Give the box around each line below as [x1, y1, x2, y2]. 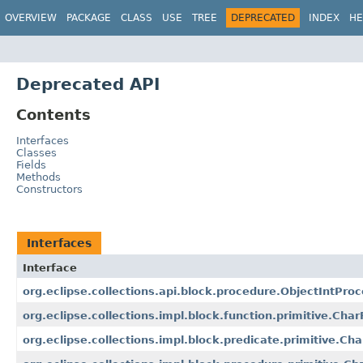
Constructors [16, 183, 83, 196]
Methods [16, 171, 61, 184]
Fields [16, 159, 46, 172]
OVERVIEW [5, 12, 57, 23]
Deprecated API [16, 74, 160, 94]
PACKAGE [66, 12, 111, 23]
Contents [16, 105, 91, 123]
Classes [16, 147, 57, 160]
